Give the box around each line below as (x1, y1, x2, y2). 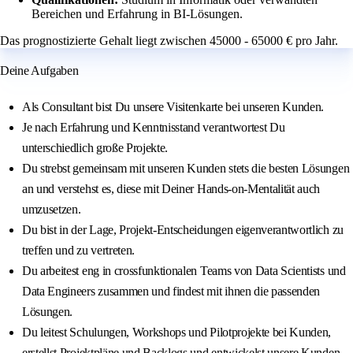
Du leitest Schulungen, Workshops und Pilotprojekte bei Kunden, (22, 325, 332, 340)
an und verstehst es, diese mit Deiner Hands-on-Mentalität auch (22, 182, 321, 196)
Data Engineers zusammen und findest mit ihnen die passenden (22, 284, 321, 299)
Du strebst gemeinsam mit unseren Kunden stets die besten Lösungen (22, 162, 350, 176)
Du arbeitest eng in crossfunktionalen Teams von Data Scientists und (22, 264, 346, 278)
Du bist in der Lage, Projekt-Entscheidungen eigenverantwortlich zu (22, 223, 344, 237)
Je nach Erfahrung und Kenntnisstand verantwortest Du (22, 121, 285, 135)
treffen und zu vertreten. (22, 243, 135, 258)
